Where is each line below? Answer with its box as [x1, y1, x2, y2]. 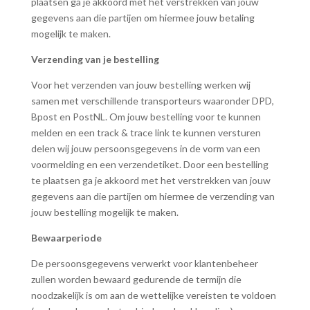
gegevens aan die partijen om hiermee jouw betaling [30, 12, 255, 24]
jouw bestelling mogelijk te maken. [30, 206, 179, 218]
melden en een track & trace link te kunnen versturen [30, 127, 261, 138]
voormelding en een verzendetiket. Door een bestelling [30, 158, 268, 170]
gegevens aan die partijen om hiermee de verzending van [30, 190, 275, 202]
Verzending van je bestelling [30, 53, 159, 65]
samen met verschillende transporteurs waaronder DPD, [30, 95, 274, 107]
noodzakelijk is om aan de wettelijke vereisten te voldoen [30, 289, 276, 301]
